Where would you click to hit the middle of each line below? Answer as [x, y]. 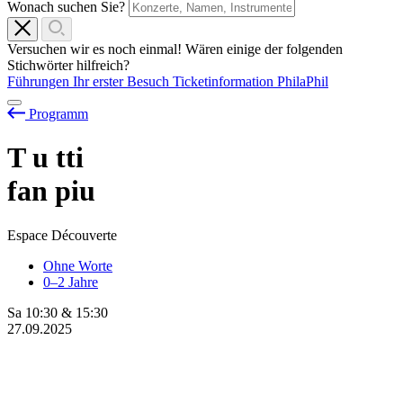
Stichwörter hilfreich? [68, 66]
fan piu [51, 191]
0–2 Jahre [71, 282]
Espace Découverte [62, 235]
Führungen [40, 82]
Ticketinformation [225, 82]
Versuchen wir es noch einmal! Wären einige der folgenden [175, 49]
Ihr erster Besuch [123, 82]
